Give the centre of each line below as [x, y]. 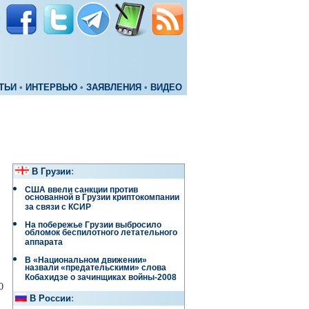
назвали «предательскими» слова [96, 269]
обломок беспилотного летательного [101, 234]
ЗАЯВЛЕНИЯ [114, 88]
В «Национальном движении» [86, 260]
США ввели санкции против [81, 190]
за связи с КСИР [58, 209]
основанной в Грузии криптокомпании [102, 199]
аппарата [44, 244]
